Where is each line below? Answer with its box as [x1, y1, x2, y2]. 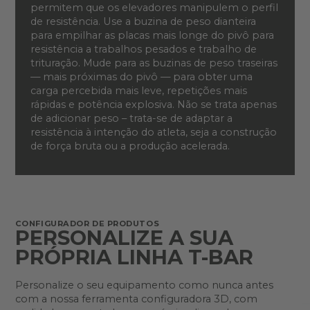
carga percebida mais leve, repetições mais [30, 84, 247, 97]
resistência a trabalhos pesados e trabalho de [30, 42, 257, 55]
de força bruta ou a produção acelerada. [30, 139, 232, 152]
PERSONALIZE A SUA [15, 225, 233, 250]
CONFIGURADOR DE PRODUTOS [15, 218, 160, 228]
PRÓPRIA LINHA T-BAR [15, 244, 253, 269]
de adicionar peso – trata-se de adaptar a [30, 111, 232, 125]
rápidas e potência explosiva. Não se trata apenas [30, 98, 277, 111]
